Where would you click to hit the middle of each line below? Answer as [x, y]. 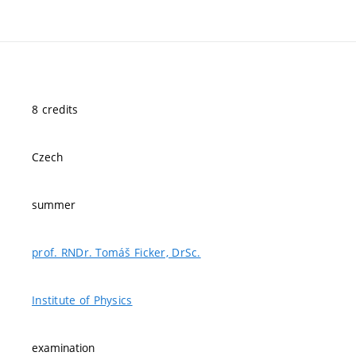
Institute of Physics [82, 300]
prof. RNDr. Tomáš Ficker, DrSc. [116, 252]
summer [54, 205]
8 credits [55, 109]
